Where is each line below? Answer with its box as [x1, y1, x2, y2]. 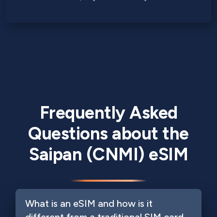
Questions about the [28, 123, 189, 144]
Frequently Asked [39, 102, 178, 123]
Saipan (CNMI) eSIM [29, 144, 188, 165]
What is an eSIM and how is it [25, 198, 153, 209]
